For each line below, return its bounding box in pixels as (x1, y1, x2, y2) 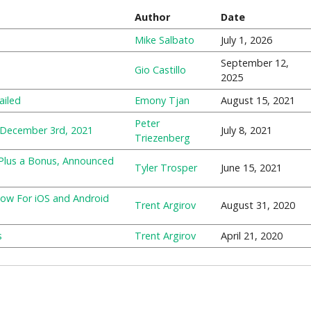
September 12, (220, 56, 289, 69)
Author (134, 10, 170, 24)
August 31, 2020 (220, 199, 295, 212)
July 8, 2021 (220, 124, 272, 137)
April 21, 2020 (220, 229, 283, 242)
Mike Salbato (134, 33, 194, 47)
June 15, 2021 (220, 161, 282, 174)
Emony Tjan (134, 94, 190, 107)
